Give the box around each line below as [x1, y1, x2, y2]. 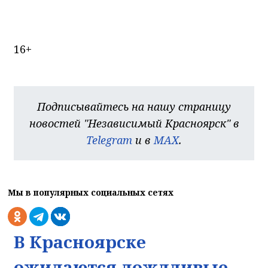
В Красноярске [14, 230, 146, 253]
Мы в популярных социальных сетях [8, 186, 173, 198]
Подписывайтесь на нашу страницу [37, 99, 231, 114]
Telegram [86, 132, 132, 147]
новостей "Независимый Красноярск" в [29, 115, 239, 130]
